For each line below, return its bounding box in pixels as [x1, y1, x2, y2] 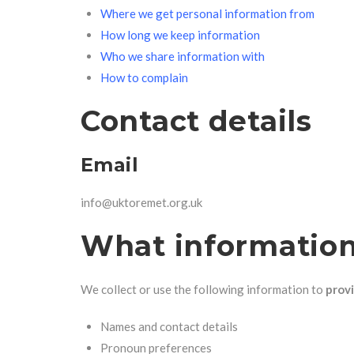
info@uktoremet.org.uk [81, 195, 202, 209]
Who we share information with [100, 49, 265, 63]
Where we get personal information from [100, 6, 314, 21]
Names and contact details [100, 319, 238, 333]
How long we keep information [100, 28, 260, 42]
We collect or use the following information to [81, 282, 326, 296]
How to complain [100, 70, 188, 85]
